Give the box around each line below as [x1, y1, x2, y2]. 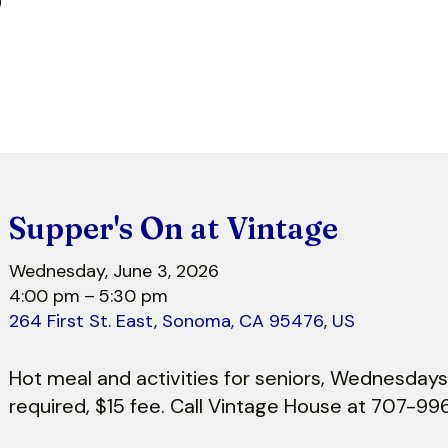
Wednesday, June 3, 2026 [9, 258, 220, 283]
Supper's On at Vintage [9, 209, 339, 247]
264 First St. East [9, 308, 155, 333]
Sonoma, [162, 308, 240, 333]
